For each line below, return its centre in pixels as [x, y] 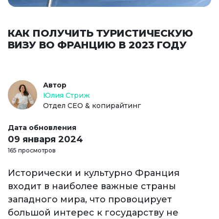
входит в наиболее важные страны [92, 186]
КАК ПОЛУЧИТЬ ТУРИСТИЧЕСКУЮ [100, 33]
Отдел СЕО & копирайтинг [92, 106]
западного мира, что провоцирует [90, 200]
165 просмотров [32, 151]
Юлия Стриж [66, 96]
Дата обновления [42, 128]
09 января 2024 [45, 140]
